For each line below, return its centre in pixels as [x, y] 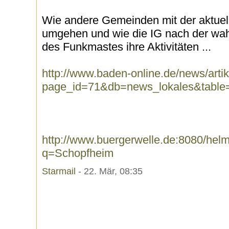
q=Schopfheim [78, 153]
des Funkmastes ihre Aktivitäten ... [127, 47]
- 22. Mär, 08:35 [109, 171]
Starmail [59, 171]
